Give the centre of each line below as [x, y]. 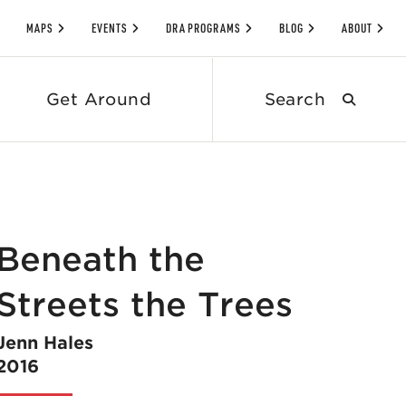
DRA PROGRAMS [203, 28]
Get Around [99, 99]
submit [377, 99]
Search [286, 66]
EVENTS [109, 28]
